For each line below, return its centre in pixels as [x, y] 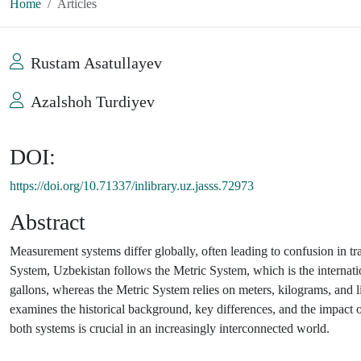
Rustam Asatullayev [96, 62]
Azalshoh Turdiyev [93, 101]
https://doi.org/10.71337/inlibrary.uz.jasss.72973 [132, 185]
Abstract [48, 222]
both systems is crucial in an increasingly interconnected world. [170, 328]
